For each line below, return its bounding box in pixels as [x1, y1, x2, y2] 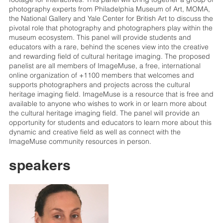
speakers [8, 156, 71, 173]
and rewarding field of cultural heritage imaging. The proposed [8, 51, 210, 61]
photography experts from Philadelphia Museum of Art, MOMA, [8, 4, 210, 13]
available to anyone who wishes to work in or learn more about [8, 99, 207, 108]
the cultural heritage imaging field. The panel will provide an [8, 108, 200, 117]
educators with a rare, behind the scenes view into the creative [8, 42, 209, 51]
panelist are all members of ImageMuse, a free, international [8, 61, 201, 70]
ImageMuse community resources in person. [8, 136, 151, 146]
